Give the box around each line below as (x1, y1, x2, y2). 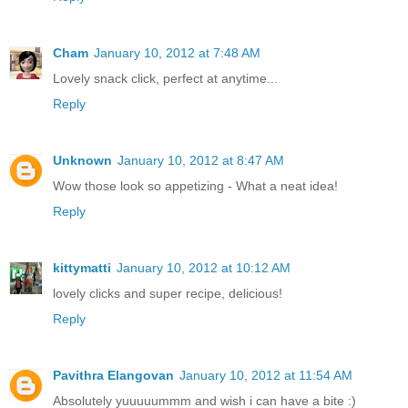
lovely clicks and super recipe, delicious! (53, 286, 282, 301)
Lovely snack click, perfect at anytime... (53, 71, 278, 87)
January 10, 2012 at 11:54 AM (179, 368, 352, 383)
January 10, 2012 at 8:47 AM (117, 153, 284, 168)
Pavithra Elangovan (53, 368, 174, 383)
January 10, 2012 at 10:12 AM (117, 260, 291, 276)
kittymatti (53, 260, 111, 276)
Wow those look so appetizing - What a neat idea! (53, 178, 338, 194)
